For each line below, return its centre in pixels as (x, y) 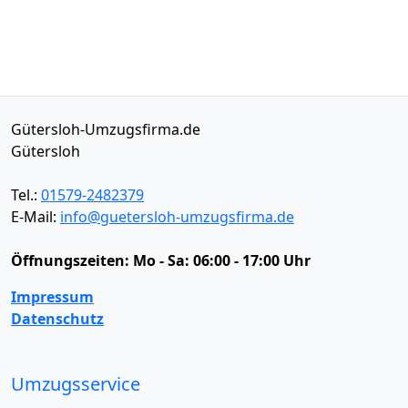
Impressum (52, 296)
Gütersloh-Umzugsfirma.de (106, 129)
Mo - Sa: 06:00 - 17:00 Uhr (222, 260)
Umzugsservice (76, 383)
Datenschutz (57, 318)
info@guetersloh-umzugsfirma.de (177, 216)
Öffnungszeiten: (72, 260)
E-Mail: (36, 216)
